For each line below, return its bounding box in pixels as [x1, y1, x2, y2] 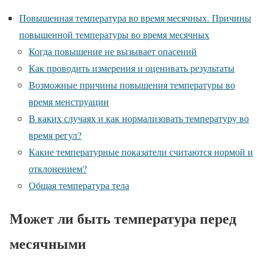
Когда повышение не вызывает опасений [29, 45, 197, 58]
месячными [10, 233, 86, 254]
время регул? [29, 129, 81, 142]
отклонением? [29, 162, 87, 175]
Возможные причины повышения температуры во [29, 78, 235, 92]
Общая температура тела [29, 179, 129, 192]
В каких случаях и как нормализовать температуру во [29, 112, 249, 125]
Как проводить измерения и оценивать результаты [29, 62, 234, 75]
